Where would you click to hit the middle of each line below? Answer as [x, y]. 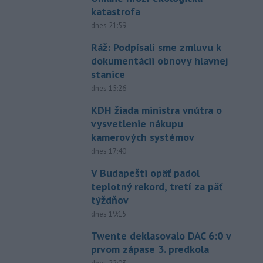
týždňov [109, 200]
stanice [108, 74]
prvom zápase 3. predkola [150, 249]
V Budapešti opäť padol [145, 173]
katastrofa [115, 11]
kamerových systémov [142, 137]
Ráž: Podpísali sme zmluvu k [156, 47]
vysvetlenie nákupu [137, 123]
